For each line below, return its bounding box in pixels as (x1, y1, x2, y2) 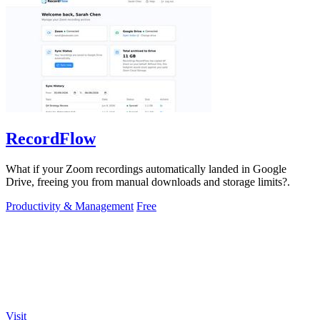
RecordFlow (6, 129, 96, 149)
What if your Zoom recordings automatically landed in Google (6, 163, 286, 176)
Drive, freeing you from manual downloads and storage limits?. (6, 176, 290, 189)
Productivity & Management (6, 200, 134, 213)
